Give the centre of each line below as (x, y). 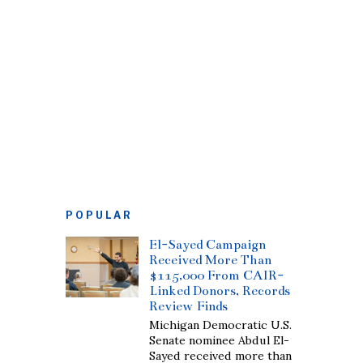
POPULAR (99, 215)
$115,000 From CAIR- (217, 275)
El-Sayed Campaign (208, 244)
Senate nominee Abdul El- (220, 340)
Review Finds (189, 306)
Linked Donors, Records (220, 290)
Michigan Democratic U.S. (221, 325)
